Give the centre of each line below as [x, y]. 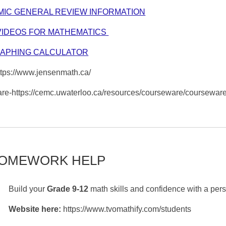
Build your [28, 189]
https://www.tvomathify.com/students [127, 209]
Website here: [36, 209]
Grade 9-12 [69, 189]
